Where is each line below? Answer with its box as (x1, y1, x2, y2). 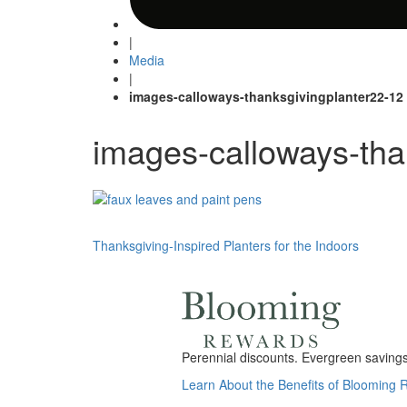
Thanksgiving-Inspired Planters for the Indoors (93, 235, 359, 254)
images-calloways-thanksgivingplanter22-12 (129, 87, 403, 106)
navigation (92, 260, 217, 300)
